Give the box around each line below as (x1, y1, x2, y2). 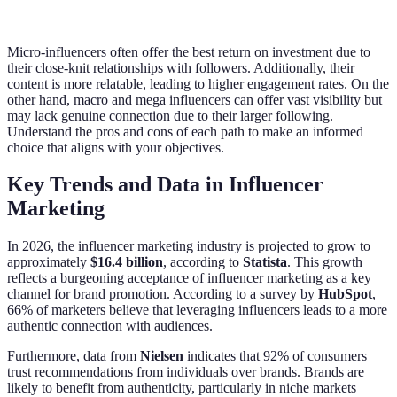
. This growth (287, 254, 362, 270)
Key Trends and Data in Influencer (7, 173, 323, 197)
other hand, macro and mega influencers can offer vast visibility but (7, 91, 382, 107)
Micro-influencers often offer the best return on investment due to (7, 43, 370, 59)
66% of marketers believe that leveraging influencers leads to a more (7, 302, 387, 318)
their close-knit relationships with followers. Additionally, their (7, 59, 354, 75)
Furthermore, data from (7, 348, 140, 364)
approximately (7, 254, 90, 270)
